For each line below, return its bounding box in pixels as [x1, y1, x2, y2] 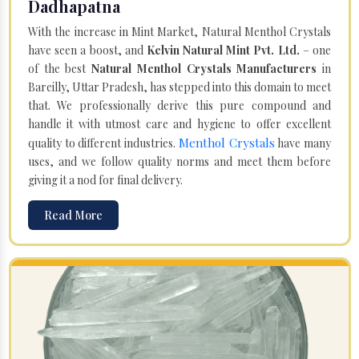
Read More [44, 207, 103, 223]
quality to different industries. [28, 135, 179, 151]
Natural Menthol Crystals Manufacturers [91, 60, 317, 76]
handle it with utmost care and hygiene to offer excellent [28, 115, 331, 131]
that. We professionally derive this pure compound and [28, 97, 331, 113]
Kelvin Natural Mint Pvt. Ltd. [146, 42, 300, 58]
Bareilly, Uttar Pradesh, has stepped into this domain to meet [28, 79, 331, 95]
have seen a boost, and [28, 42, 147, 58]
